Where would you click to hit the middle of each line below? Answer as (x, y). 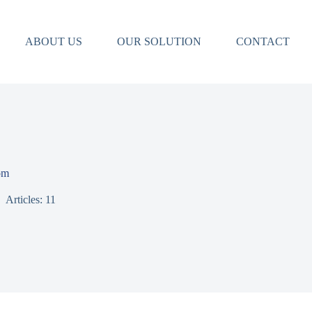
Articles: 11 (31, 200)
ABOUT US (53, 41)
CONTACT (263, 41)
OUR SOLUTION (159, 41)
